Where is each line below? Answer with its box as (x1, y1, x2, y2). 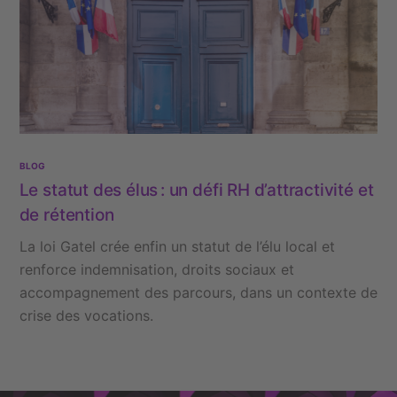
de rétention (19, 205, 114, 226)
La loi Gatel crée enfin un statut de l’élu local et (19, 237, 335, 256)
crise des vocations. (19, 307, 153, 325)
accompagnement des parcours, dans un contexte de (19, 284, 378, 302)
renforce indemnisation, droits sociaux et (19, 261, 294, 279)
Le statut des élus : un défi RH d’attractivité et (19, 180, 374, 201)
